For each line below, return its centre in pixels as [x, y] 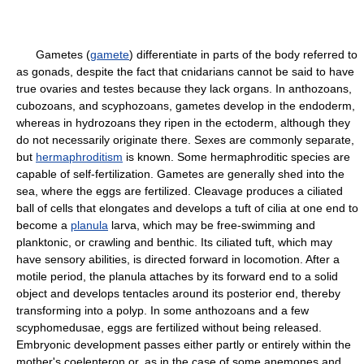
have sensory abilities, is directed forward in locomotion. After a [178, 259]
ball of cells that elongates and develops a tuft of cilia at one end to [187, 208]
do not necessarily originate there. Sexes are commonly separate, [185, 140]
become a [43, 225]
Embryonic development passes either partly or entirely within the [184, 344]
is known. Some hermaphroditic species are [236, 157]
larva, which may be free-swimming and [212, 225]
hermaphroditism [79, 157]
